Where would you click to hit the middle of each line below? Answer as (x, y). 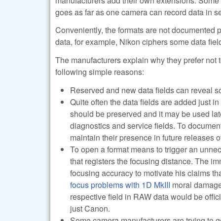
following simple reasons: (100, 72)
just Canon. (90, 209)
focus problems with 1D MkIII (120, 185)
